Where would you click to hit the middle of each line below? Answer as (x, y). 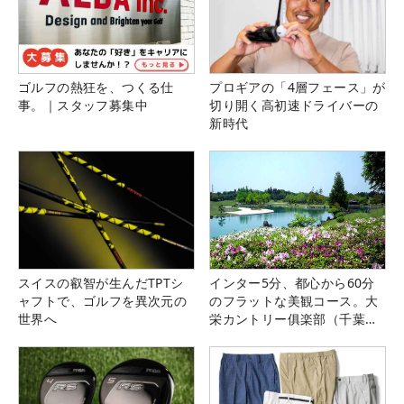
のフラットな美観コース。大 (294, 300)
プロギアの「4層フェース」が (298, 87)
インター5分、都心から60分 (292, 282)
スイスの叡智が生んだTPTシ (101, 282)
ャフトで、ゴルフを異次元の (103, 300)
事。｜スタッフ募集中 (83, 106)
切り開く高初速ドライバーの (294, 106)
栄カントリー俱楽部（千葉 (287, 318)
